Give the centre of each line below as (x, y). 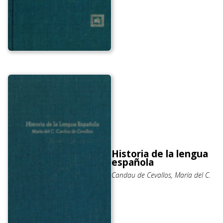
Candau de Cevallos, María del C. (161, 175)
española (133, 163)
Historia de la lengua (160, 154)
